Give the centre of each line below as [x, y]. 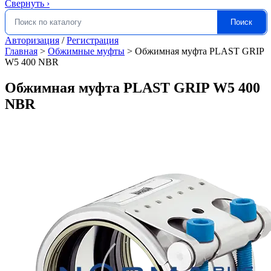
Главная [21, 51]
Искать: [21, 26]
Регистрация [93, 40]
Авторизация [32, 40]
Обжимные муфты [86, 51]
